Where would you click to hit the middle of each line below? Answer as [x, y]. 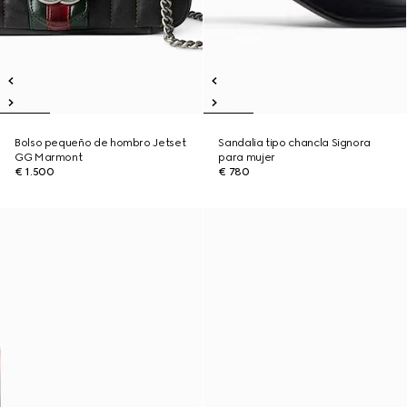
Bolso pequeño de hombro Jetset [100, 143]
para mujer [247, 157]
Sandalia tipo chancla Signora [294, 143]
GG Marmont [49, 157]
